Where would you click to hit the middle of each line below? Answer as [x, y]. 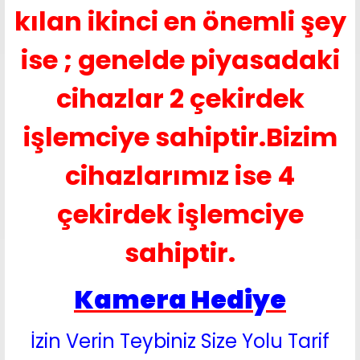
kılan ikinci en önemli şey [180, 21]
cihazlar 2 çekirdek [180, 98]
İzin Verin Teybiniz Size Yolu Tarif [180, 341]
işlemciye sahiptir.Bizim [180, 137]
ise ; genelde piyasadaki [180, 60]
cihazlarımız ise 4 [180, 176]
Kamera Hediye [180, 299]
